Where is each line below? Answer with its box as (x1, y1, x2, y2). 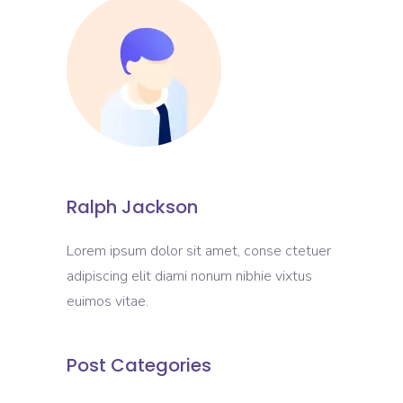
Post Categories (67, 353, 211, 379)
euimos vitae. (67, 291, 148, 312)
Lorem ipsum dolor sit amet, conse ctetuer (67, 241, 331, 262)
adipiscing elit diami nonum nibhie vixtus (67, 266, 312, 287)
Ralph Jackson (67, 194, 198, 220)
